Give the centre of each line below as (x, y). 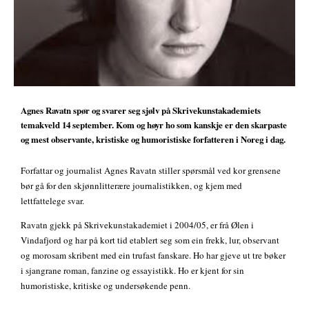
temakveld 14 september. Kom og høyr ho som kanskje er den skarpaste (154, 124)
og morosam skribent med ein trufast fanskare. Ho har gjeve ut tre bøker (153, 255)
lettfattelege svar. (52, 200)
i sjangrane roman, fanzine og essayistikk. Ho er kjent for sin (132, 270)
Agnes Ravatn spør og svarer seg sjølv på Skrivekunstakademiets (141, 110)
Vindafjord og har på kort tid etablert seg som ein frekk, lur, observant (150, 240)
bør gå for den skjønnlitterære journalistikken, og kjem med (131, 185)
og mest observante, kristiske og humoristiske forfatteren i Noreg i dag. (153, 139)
